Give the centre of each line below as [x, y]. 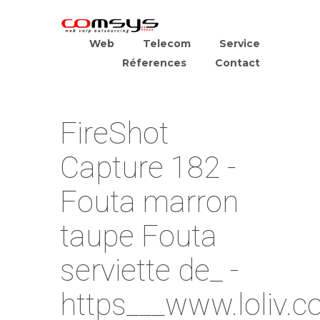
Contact [237, 63]
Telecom [167, 44]
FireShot [114, 133]
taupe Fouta [139, 236]
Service [240, 44]
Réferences [154, 63]
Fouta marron [149, 202]
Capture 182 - [148, 167]
